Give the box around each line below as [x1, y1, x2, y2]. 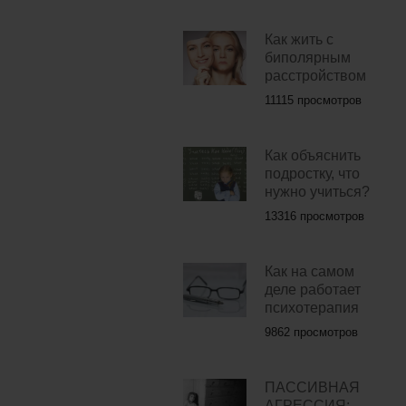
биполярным [264, 50, 351, 66]
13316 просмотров [264, 209, 364, 224]
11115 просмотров [264, 93, 362, 108]
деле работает [264, 282, 361, 298]
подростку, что [264, 166, 360, 182]
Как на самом [264, 264, 354, 280]
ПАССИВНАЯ [264, 380, 360, 396]
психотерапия [264, 300, 359, 316]
